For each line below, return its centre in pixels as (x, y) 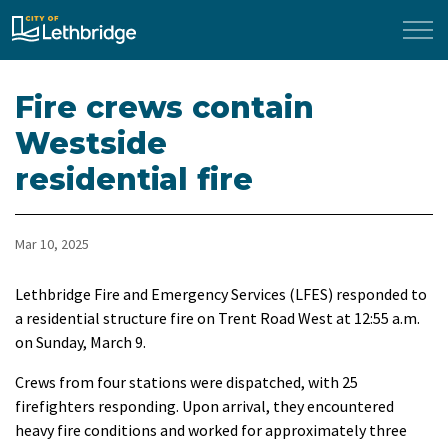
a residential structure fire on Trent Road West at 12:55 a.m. (217, 318)
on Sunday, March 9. (82, 342)
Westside (91, 143)
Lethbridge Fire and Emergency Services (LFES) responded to (221, 294)
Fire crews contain (164, 107)
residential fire (134, 179)
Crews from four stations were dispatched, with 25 (186, 382)
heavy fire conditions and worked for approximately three (211, 430)
